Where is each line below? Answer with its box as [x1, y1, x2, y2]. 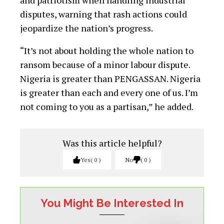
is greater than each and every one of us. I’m [20, 86, 198, 99]
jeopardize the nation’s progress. [20, 22, 153, 34]
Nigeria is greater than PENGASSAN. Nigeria [20, 72, 200, 85]
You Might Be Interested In [40, 196, 183, 210]
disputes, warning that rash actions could [20, 8, 187, 20]
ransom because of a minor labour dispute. [20, 58, 190, 71]
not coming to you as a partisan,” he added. [20, 100, 193, 113]
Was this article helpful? [62, 137, 162, 149]
